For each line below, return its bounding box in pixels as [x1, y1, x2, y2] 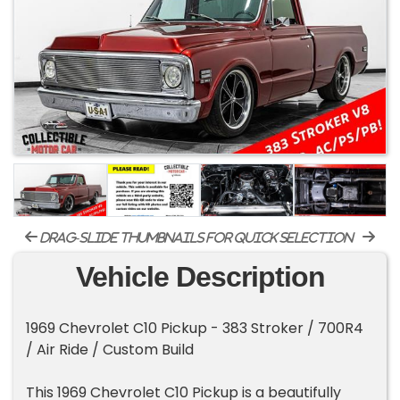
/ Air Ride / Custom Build [26, 339, 195, 361]
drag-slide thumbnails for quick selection [37, 231, 354, 245]
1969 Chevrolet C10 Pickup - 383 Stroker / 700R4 [26, 318, 364, 339]
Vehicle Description [75, 261, 325, 294]
